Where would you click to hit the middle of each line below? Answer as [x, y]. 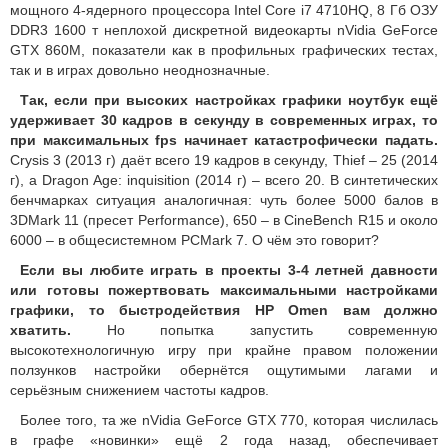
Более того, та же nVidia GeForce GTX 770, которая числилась [229, 419]
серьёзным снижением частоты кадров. [139, 389]
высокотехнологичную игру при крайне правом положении [224, 349]
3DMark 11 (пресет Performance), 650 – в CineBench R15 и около [224, 219]
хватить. [40, 329]
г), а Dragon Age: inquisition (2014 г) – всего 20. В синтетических [224, 179]
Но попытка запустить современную [254, 329]
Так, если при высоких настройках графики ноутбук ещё [229, 99]
